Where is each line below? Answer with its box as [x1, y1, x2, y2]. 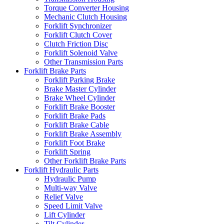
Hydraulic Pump [44, 174, 96, 183]
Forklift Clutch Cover [44, 30, 112, 39]
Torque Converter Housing [44, 3, 129, 12]
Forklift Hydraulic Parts [24, 165, 98, 174]
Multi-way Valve [44, 183, 97, 192]
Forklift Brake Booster [44, 102, 115, 111]
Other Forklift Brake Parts [44, 156, 126, 165]
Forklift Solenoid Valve [44, 48, 117, 57]
